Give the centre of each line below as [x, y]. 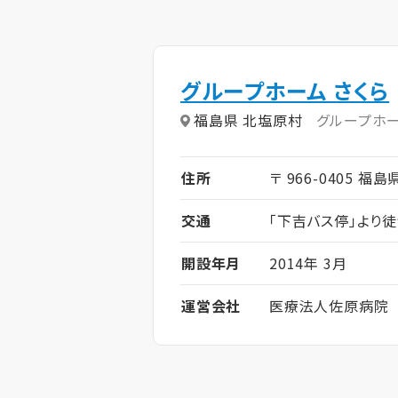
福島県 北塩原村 [248, 120]
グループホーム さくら [285, 90]
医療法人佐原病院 [329, 306]
